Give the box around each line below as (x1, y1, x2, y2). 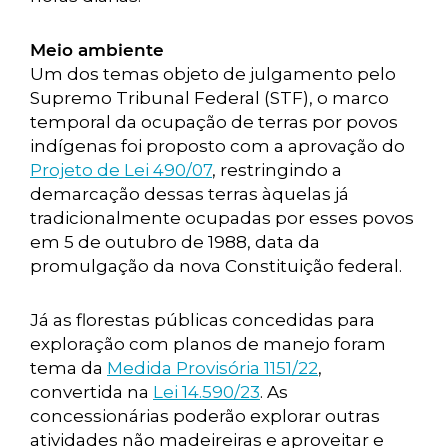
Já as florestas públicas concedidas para (30, 310, 375, 330)
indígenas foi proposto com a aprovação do (30, 136, 405, 156)
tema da (30, 358, 107, 378)
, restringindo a (212, 160, 342, 180)
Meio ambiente (30, 40, 164, 60)
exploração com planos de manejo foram (30, 334, 386, 354)
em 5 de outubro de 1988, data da (30, 232, 320, 252)
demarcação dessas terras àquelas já (30, 184, 349, 204)
